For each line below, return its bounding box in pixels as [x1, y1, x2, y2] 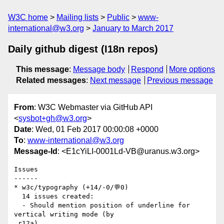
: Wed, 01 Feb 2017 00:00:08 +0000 [31, 125, 158, 134]
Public [107, 13, 129, 21]
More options [169, 65, 215, 73]
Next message [90, 76, 141, 84]
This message [16, 65, 69, 73]
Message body [73, 65, 125, 73]
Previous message [146, 76, 213, 84]
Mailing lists [56, 13, 98, 21]
